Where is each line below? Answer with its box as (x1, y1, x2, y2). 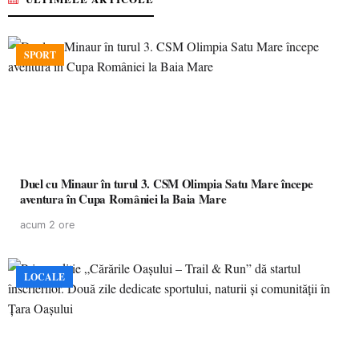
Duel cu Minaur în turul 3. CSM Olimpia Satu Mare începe (20, 175, 313, 192)
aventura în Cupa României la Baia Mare (20, 190, 227, 208)
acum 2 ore (20, 219, 75, 231)
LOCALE (24, 270, 65, 284)
